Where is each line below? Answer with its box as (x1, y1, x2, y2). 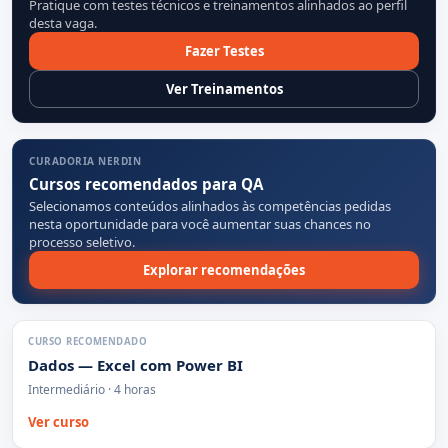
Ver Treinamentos (165, 79, 283, 98)
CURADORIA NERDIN (29, 154, 141, 169)
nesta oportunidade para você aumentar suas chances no (29, 214, 371, 233)
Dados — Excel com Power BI (28, 354, 244, 375)
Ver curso (28, 412, 90, 431)
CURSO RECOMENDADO (28, 335, 148, 349)
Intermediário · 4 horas (28, 380, 157, 398)
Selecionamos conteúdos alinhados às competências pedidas (29, 196, 391, 215)
